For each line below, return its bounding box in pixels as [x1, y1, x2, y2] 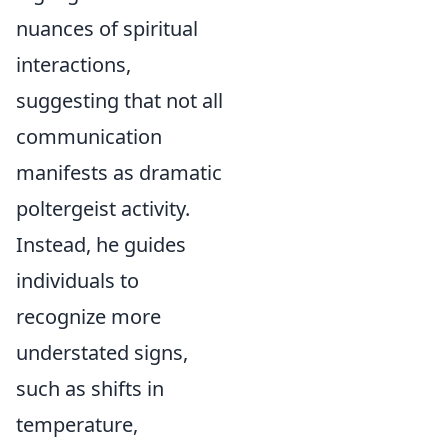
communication [16, 122, 162, 150]
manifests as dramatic [16, 158, 222, 186]
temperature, [16, 410, 138, 438]
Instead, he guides [16, 230, 186, 258]
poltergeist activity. [16, 194, 190, 222]
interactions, [16, 50, 131, 78]
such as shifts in [16, 374, 164, 402]
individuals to [16, 266, 139, 294]
